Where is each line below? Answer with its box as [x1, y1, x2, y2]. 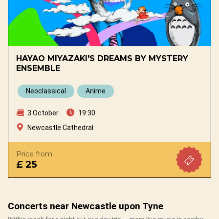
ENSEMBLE [16, 64, 60, 73]
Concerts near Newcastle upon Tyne [8, 200, 163, 212]
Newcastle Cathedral [27, 124, 93, 132]
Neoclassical [26, 87, 66, 95]
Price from [16, 150, 52, 159]
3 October [26, 109, 59, 117]
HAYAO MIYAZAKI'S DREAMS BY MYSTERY [16, 54, 188, 64]
